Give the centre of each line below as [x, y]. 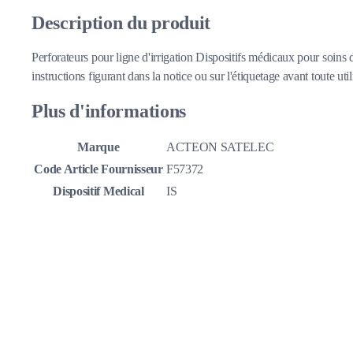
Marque [98, 147]
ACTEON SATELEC [220, 147]
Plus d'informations [109, 111]
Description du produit [121, 22]
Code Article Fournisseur [98, 169]
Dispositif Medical [98, 191]
